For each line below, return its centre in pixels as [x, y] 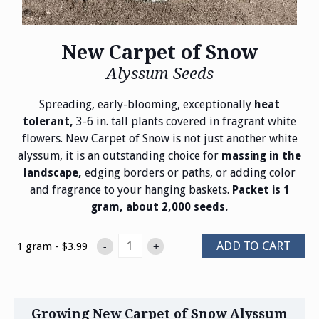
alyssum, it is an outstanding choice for [120, 156]
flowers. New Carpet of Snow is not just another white [159, 139]
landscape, [53, 173]
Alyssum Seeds [159, 74]
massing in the [261, 156]
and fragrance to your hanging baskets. [131, 190]
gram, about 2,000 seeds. [159, 208]
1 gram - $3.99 [52, 246]
